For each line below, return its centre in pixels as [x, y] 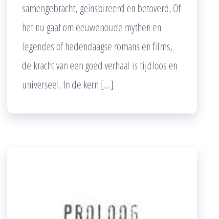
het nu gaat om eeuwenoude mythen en [92, 27]
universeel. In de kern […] [68, 84]
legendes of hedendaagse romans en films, [97, 46]
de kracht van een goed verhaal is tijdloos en [100, 65]
